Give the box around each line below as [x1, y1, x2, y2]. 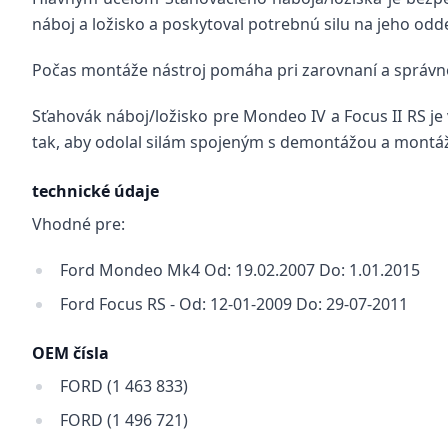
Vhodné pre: [32, 213, 125, 235]
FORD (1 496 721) [60, 409, 188, 431]
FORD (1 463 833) [60, 375, 188, 397]
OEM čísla [32, 342, 109, 364]
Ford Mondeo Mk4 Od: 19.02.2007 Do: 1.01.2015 [60, 259, 420, 281]
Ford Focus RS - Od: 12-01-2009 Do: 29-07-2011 [60, 293, 408, 315]
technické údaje [32, 180, 159, 202]
